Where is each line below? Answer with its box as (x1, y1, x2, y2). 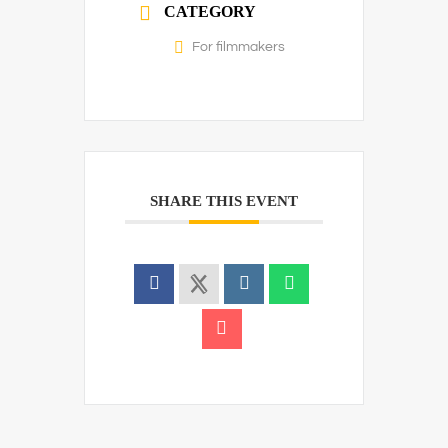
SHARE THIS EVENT (150, 193, 298, 209)
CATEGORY (164, 3, 256, 20)
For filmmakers (192, 40, 285, 54)
